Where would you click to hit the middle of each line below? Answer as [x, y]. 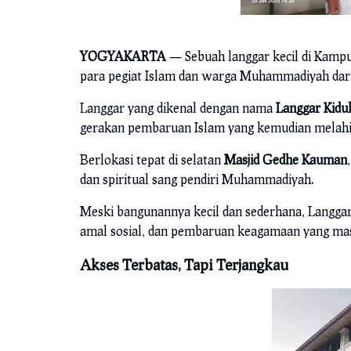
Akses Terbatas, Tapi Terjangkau [184, 265]
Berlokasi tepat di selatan [152, 160]
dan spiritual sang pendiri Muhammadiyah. [199, 179]
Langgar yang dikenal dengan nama [178, 108]
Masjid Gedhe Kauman [286, 160]
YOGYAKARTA [123, 56]
